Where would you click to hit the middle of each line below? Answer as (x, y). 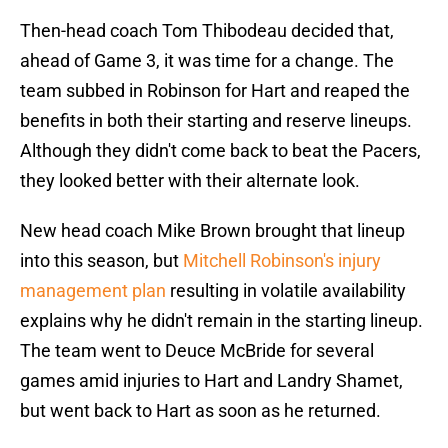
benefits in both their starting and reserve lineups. (216, 121)
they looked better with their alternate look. (190, 181)
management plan (93, 291)
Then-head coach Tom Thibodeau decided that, (207, 31)
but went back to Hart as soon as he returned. (200, 411)
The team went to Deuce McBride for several (197, 351)
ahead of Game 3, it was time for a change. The (207, 61)
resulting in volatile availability (286, 291)
